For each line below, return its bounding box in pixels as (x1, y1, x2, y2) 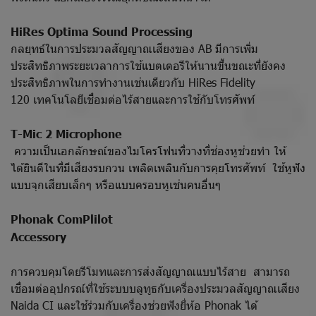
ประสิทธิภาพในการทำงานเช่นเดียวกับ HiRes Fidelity (11, 74, 255, 90)
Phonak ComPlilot (11, 211, 113, 226)
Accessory (11, 229, 239, 243)
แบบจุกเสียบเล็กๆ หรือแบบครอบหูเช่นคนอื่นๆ (11, 176, 221, 192)
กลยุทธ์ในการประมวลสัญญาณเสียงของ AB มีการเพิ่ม (11, 40, 258, 56)
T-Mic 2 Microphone (11, 126, 122, 140)
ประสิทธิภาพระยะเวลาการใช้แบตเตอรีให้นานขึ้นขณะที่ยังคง (11, 57, 286, 73)
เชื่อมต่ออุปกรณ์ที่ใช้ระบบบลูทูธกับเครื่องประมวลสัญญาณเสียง (11, 280, 300, 296)
